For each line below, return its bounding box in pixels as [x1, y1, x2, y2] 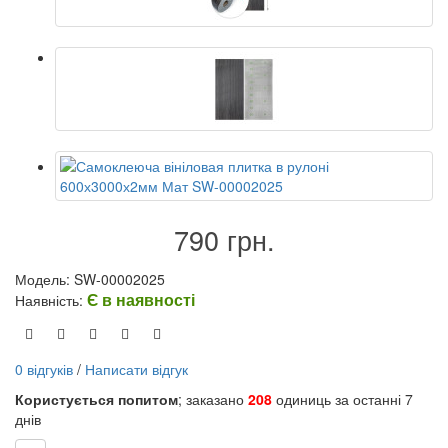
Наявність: [15, 289, 87, 310]
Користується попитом [15, 388, 178, 409]
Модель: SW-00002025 [15, 268, 165, 289]
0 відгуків [15, 358, 73, 379]
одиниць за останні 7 [272, 388, 413, 409]
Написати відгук [85, 358, 188, 379]
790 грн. [173, 219, 275, 259]
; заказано [178, 388, 248, 409]
